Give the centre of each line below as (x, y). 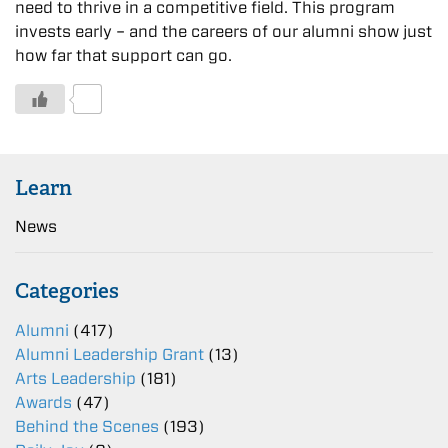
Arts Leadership (75, 379)
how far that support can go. (123, 55)
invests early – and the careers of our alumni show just (223, 31)
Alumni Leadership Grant (109, 355)
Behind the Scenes (87, 427)
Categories (67, 290)
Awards (43, 403)
